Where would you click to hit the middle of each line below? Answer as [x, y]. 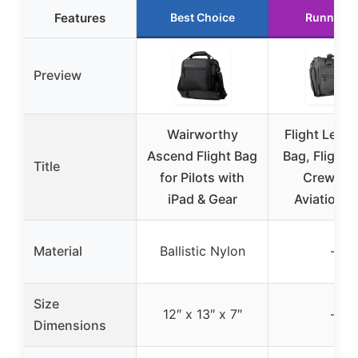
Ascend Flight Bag [202, 155]
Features [80, 18]
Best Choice [202, 17]
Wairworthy [202, 134]
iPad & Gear [202, 199]
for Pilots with [202, 177]
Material [58, 251]
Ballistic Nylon [202, 251]
